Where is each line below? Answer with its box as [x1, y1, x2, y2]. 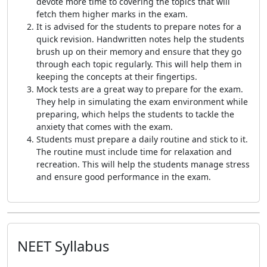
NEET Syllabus [17, 236, 110, 256]
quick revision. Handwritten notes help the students [36, 33, 244, 45]
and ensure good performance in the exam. [36, 171, 211, 182]
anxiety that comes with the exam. [36, 121, 173, 132]
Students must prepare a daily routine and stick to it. [36, 133, 248, 145]
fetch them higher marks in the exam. [36, 8, 188, 20]
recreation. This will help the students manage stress [36, 159, 250, 170]
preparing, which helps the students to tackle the [36, 108, 234, 120]
